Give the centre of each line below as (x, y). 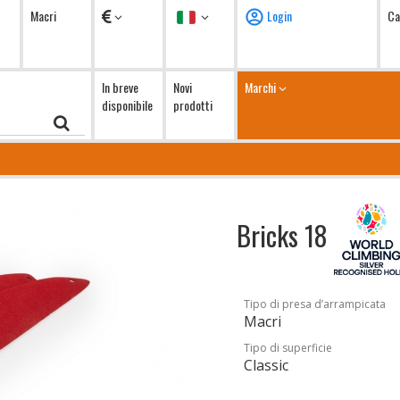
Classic (267, 365)
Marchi (262, 87)
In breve (120, 87)
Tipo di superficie (288, 348)
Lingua (215, 15)
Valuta (128, 15)
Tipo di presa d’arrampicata (315, 304)
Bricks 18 (286, 235)
